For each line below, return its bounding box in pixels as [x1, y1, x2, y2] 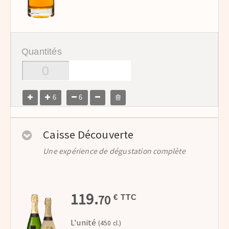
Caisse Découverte [43, 127, 134, 142]
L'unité [71, 217, 97, 228]
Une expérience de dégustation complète [43, 146, 186, 156]
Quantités [21, 47, 62, 57]
